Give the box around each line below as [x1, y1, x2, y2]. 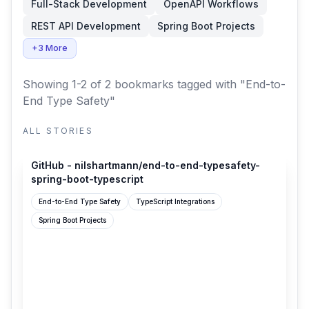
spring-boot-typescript [31, 173, 143, 185]
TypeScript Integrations [136, 197, 215, 206]
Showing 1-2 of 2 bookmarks [23, 77, 174, 91]
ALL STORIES [23, 126, 93, 136]
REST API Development [31, 20, 141, 32]
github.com [46, 132, 92, 143]
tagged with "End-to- [174, 77, 286, 91]
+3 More [32, 43, 68, 53]
